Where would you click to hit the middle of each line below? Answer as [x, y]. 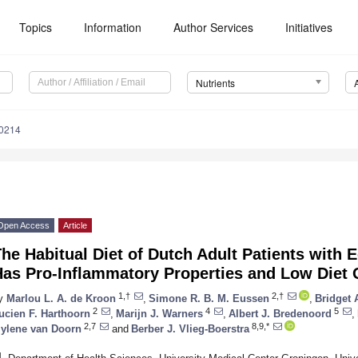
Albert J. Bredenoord [280, 313]
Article [75, 226]
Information [113, 27]
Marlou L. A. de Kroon [61, 298]
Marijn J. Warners [159, 313]
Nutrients [215, 83]
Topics [36, 27]
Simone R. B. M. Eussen [209, 298]
